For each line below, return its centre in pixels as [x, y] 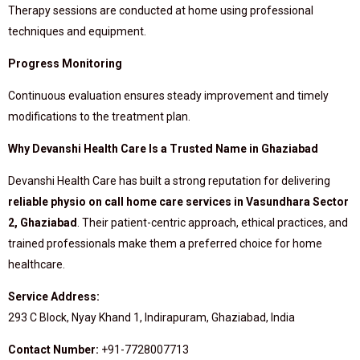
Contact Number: [53, 350]
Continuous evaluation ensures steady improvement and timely [168, 96]
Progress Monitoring [65, 63]
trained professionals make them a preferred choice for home [165, 243]
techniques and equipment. [77, 31]
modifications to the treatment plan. [99, 117]
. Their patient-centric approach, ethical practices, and [213, 223]
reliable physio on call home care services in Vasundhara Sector [178, 202]
